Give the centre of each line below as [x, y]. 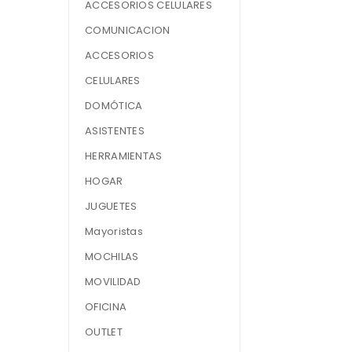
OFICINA [106, 307]
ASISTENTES [115, 131]
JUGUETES [111, 206]
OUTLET [104, 332]
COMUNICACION [128, 30]
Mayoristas [114, 231]
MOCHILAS [112, 257]
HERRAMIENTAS [124, 156]
